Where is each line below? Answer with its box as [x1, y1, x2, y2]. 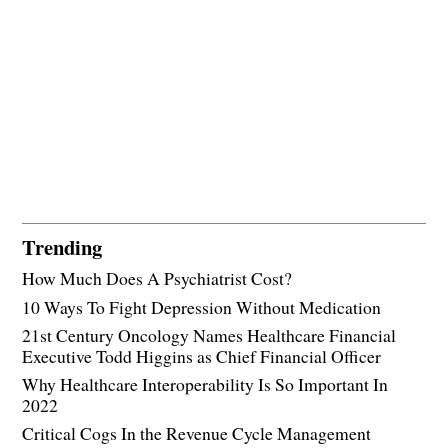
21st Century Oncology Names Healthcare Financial [22, 322, 397, 347]
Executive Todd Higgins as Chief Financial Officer [22, 343, 382, 368]
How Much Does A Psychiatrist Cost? [22, 266, 293, 291]
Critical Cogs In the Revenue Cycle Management [22, 420, 372, 445]
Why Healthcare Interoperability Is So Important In [22, 371, 389, 396]
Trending [22, 232, 103, 263]
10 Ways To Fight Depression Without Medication [22, 294, 382, 319]
